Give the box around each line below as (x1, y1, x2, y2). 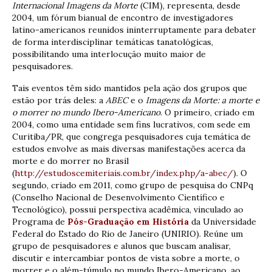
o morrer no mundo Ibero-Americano (12, 107, 160, 118)
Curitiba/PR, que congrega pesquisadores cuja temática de (12, 131, 251, 143)
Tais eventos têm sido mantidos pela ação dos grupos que (12, 83, 247, 94)
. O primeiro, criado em (160, 107, 254, 118)
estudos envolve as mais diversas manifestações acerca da (12, 143, 245, 155)
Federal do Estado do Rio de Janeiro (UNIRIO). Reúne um (12, 228, 243, 240)
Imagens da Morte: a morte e (146, 95, 260, 106)
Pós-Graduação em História (67, 216, 189, 228)
